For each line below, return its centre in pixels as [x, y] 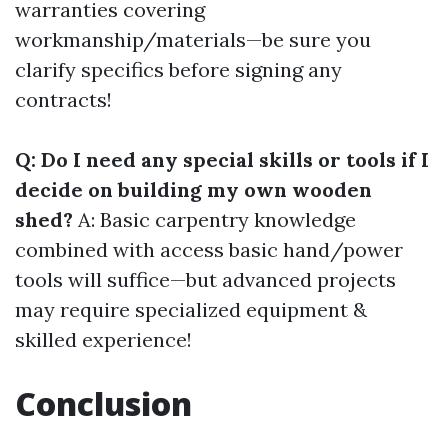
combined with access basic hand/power [209, 249]
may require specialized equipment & [191, 309]
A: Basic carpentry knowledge [214, 219]
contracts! [63, 99]
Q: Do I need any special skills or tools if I [222, 159]
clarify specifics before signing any [178, 69]
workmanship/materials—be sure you [193, 39]
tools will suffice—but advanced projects [205, 279]
